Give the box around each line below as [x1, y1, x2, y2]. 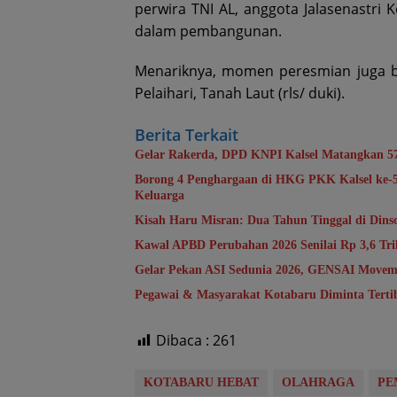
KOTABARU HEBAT [144, 376, 259, 390]
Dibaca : [156, 331, 209, 351]
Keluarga [135, 189, 184, 203]
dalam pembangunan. [135, 21, 282, 42]
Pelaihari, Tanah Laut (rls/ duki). [135, 83, 345, 104]
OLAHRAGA [282, 376, 354, 390]
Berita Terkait [135, 124, 238, 146]
